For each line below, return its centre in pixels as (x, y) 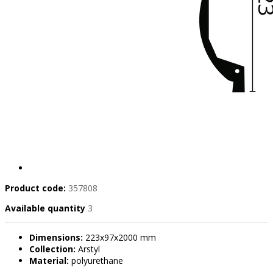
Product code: (35, 188)
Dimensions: (56, 238)
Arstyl (88, 249)
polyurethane (96, 261)
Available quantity (46, 208)
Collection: (52, 249)
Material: (49, 261)
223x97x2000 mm (119, 238)
